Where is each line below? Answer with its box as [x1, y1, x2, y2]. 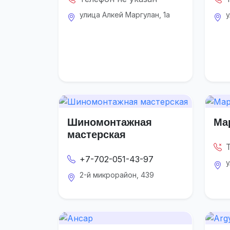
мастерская [67, 127, 126, 141]
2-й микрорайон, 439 [80, 170, 154, 179]
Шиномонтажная [67, 115, 152, 128]
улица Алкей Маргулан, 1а [80, 10, 170, 20]
